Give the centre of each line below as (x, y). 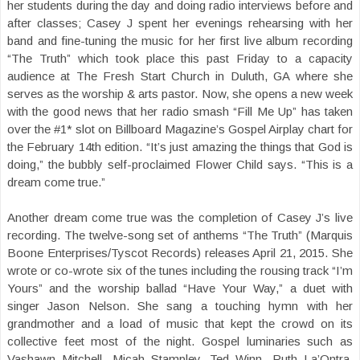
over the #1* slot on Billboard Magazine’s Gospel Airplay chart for (180, 129)
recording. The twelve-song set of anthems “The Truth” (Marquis (180, 235)
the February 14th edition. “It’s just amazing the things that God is (180, 146)
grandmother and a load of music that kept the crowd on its (180, 323)
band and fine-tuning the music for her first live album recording (180, 40)
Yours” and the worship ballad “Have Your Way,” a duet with (180, 288)
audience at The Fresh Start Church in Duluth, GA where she (180, 76)
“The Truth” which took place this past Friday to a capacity (180, 58)
